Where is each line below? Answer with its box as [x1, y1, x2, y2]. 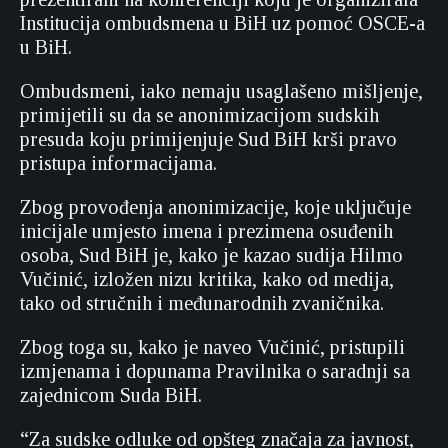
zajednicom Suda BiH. [20, 384, 202, 406]
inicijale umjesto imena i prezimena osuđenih [20, 220, 393, 242]
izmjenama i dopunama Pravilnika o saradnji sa [20, 360, 410, 382]
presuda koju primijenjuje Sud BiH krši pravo [20, 128, 397, 150]
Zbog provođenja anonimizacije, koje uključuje [20, 196, 411, 218]
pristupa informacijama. [20, 152, 217, 174]
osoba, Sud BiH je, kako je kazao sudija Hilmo [20, 244, 403, 266]
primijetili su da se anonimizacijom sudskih [20, 104, 379, 126]
